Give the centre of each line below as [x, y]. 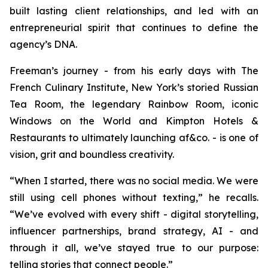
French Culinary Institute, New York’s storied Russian [134, 88]
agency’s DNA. [43, 45]
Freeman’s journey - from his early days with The [134, 71]
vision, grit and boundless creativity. [92, 155]
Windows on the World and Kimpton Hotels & [134, 121]
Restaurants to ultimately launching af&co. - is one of [134, 138]
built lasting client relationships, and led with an [134, 11]
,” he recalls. [227, 198]
